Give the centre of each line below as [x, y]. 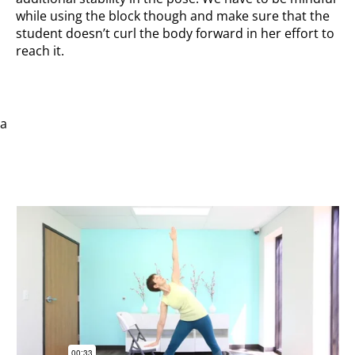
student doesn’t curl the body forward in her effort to [176, 34]
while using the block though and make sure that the [173, 16]
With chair [53, 143]
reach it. [40, 51]
